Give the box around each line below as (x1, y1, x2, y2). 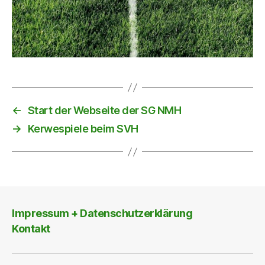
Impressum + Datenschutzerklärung (12, 206, 193, 219)
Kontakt (12, 222, 50, 235)
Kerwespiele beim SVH (27, 122, 138, 135)
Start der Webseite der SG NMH (27, 104, 182, 117)
